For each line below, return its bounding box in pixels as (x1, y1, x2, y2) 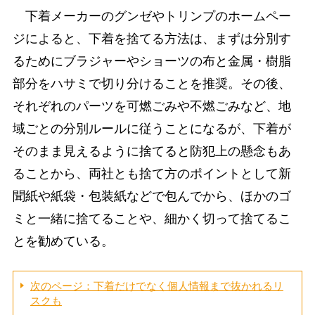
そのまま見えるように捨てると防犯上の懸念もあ (12, 144, 291, 159)
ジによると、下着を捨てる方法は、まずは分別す (12, 32, 291, 46)
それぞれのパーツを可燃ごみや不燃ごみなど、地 (12, 99, 291, 114)
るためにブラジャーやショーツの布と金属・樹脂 (12, 54, 291, 69)
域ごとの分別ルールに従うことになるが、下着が (12, 122, 291, 136)
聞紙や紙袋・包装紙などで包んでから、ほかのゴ (12, 189, 291, 204)
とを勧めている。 (12, 234, 114, 249)
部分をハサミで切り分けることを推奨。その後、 (12, 77, 291, 91)
